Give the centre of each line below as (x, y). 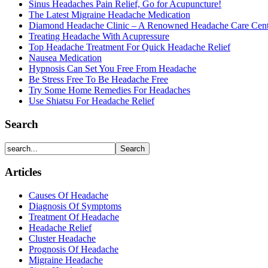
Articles (23, 172)
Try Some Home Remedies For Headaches (109, 90)
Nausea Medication (65, 58)
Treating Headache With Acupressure (99, 36)
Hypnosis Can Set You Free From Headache (112, 69)
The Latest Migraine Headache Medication (109, 15)
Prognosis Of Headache (74, 249)
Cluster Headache (62, 239)
